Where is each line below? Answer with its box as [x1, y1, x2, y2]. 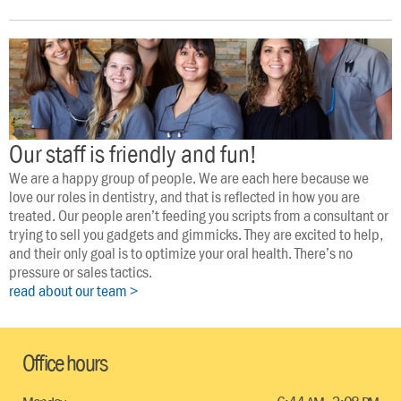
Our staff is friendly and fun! [9, 141, 258, 166]
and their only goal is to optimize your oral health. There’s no [9, 245, 353, 261]
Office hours [22, 352, 107, 375]
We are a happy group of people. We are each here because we [9, 170, 369, 186]
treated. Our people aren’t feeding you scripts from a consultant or [9, 208, 388, 224]
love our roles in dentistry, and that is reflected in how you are [9, 189, 360, 205]
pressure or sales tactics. [9, 264, 152, 280]
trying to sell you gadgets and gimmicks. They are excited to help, [9, 226, 383, 243]
